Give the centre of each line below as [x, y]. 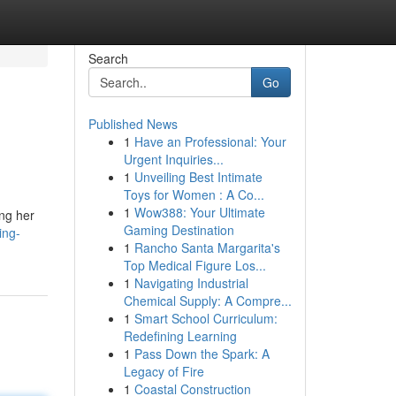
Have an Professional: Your [210, 141]
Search [108, 58]
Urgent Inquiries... [173, 159]
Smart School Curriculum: [206, 318]
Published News [133, 124]
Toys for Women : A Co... [194, 194]
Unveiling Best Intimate [198, 177]
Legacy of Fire [164, 371]
